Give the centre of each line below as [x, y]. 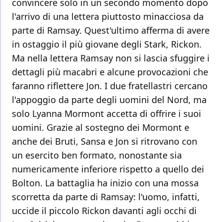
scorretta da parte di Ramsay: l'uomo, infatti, [106, 196]
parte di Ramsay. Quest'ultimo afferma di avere [111, 30]
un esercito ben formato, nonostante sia [97, 155]
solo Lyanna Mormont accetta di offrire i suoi [107, 113]
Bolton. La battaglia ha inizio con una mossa [105, 183]
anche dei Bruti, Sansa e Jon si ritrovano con [105, 141]
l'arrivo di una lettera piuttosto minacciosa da [108, 16]
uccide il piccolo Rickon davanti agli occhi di [104, 210]
